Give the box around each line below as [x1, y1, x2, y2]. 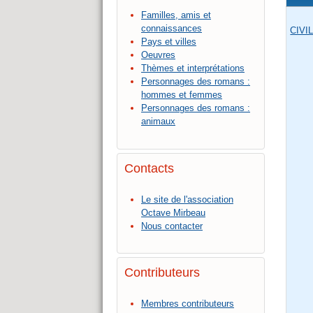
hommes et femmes [141, 89, 222, 101]
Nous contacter [141, 220, 203, 231]
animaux [141, 116, 175, 127]
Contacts [124, 161, 174, 175]
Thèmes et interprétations [141, 63, 245, 74]
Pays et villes [141, 36, 196, 48]
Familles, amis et [141, 10, 211, 21]
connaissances [141, 23, 202, 34]
